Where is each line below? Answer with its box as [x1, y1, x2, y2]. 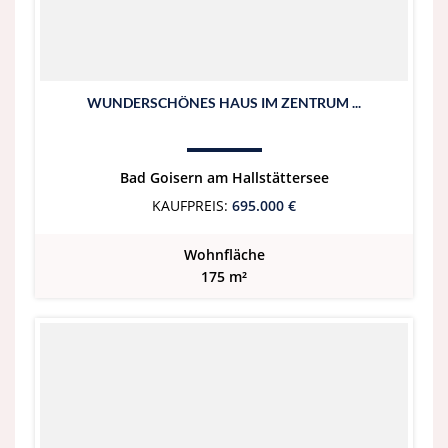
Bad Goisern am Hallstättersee [119, 168, 329, 187]
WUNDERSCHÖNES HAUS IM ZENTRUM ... [87, 94, 361, 111]
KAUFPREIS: [152, 196, 228, 215]
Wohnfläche [183, 245, 265, 264]
